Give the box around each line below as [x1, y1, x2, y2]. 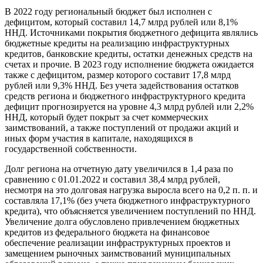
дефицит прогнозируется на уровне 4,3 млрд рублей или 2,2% [5, 102, 254, 112]
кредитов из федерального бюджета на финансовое [5, 227, 210, 238]
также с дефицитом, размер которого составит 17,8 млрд [5, 70, 231, 80]
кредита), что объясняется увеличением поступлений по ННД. [5, 206, 256, 217]
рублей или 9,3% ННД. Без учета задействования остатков [5, 80, 239, 91]
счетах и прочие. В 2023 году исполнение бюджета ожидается [5, 59, 254, 70]
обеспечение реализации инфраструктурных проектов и [5, 238, 231, 248]
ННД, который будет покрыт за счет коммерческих [5, 112, 208, 123]
